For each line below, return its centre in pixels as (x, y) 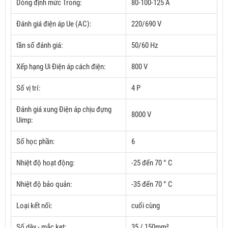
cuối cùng (146, 206)
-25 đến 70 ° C (152, 163)
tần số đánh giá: (40, 46)
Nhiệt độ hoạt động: (46, 163)
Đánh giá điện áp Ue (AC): (54, 24)
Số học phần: (36, 142)
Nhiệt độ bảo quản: (44, 184)
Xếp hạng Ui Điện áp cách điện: (61, 67)
